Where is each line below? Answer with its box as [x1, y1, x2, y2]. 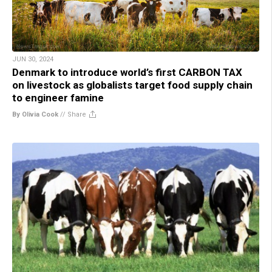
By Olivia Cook [12, 110, 58, 118]
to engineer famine [12, 91, 104, 104]
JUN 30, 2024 [12, 55, 53, 63]
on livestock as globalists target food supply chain [12, 78, 253, 91]
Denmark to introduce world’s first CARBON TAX [12, 66, 242, 78]
